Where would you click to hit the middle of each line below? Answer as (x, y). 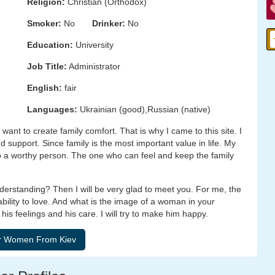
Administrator (94, 66)
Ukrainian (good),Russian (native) (144, 109)
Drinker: (109, 23)
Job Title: (47, 66)
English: (45, 88)
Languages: (52, 109)
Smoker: (44, 23)
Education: (50, 45)
